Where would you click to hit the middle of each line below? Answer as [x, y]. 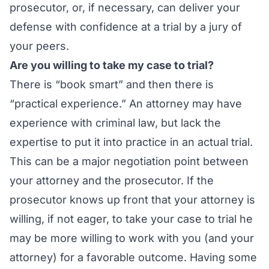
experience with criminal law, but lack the [115, 123]
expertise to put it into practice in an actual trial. [131, 142]
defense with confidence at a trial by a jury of [126, 27]
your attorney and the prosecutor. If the [112, 180]
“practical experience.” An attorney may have [126, 104]
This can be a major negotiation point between [129, 161]
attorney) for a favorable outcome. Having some [133, 257]
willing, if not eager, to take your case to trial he [131, 219]
